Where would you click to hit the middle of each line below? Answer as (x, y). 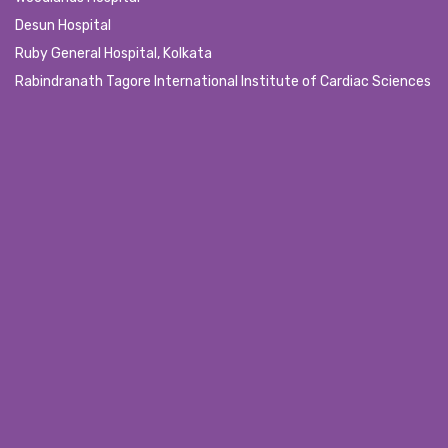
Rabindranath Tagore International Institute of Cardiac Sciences (223, 81)
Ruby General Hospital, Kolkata (113, 53)
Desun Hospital (63, 25)
